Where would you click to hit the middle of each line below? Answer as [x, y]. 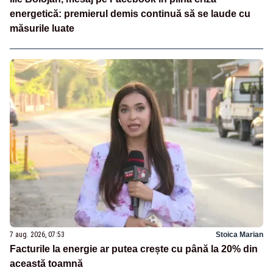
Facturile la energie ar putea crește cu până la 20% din [134, 249]
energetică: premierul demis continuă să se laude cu [130, 13]
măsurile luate [42, 28]
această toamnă [46, 264]
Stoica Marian [239, 235]
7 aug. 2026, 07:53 [37, 235]
